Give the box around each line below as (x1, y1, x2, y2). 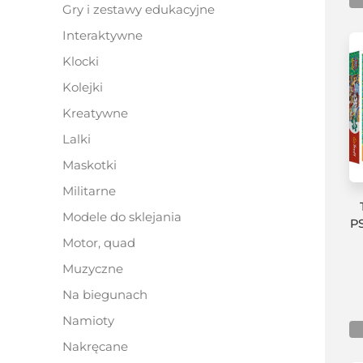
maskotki (74, 157, 117, 173)
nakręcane (72, 339, 128, 354)
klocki (71, 53, 99, 69)
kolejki (71, 79, 103, 95)
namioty (72, 313, 114, 328)
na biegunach (72, 287, 147, 302)
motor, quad (74, 235, 135, 250)
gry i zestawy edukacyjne (72, 2, 215, 17)
